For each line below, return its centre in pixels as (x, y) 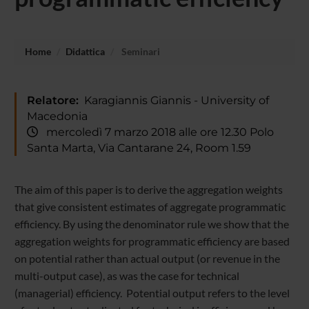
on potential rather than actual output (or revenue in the (147, 259)
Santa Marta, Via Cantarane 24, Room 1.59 (139, 148)
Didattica (85, 51)
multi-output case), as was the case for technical (127, 276)
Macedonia (57, 116)
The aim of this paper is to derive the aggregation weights (148, 190)
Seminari (139, 51)
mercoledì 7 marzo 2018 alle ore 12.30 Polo (156, 132)
